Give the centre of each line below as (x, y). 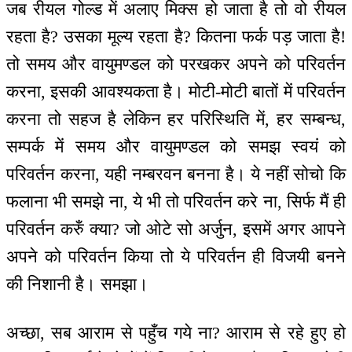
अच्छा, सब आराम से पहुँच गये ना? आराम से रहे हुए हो (176, 333)
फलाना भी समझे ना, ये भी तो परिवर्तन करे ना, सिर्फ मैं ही (176, 201)
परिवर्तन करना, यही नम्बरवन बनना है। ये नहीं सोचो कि (176, 174)
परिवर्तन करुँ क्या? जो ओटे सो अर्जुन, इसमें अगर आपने (176, 229)
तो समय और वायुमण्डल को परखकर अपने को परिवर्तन (176, 64)
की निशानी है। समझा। (77, 284)
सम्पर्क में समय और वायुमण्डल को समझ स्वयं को (176, 146)
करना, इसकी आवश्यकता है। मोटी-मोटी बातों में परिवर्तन (176, 91)
